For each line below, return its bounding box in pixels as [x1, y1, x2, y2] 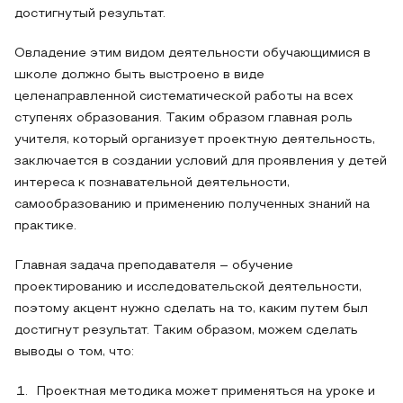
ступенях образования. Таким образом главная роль [14, 112, 353, 124]
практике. [14, 220, 76, 232]
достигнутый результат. [14, 8, 166, 20]
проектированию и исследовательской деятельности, [14, 282, 362, 293]
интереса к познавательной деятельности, [14, 177, 290, 189]
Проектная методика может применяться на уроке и [36, 386, 375, 398]
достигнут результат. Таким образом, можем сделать [14, 325, 358, 336]
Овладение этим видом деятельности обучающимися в [14, 48, 371, 59]
